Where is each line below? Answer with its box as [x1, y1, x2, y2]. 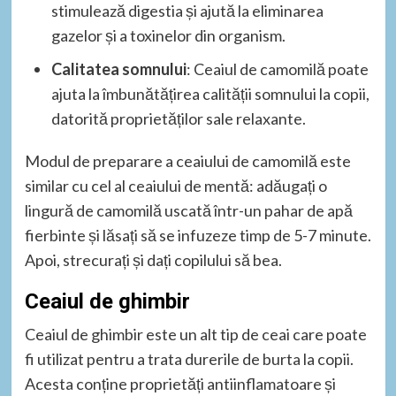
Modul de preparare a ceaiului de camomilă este [24, 151, 351, 171]
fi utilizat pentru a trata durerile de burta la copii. [24, 349, 354, 369]
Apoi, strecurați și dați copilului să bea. [24, 250, 282, 270]
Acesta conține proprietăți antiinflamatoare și [24, 374, 336, 394]
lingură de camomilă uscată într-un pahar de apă [24, 201, 353, 221]
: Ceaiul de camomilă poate [186, 59, 369, 80]
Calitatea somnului [50, 59, 187, 80]
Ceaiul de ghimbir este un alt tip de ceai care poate [24, 324, 367, 345]
